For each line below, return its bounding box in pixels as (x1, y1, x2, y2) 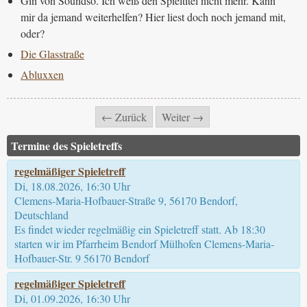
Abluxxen (21, 66, 64, 82)
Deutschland (14, 207, 69, 222)
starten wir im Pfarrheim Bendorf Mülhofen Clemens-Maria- (14, 236, 274, 251)
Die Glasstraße (21, 46, 84, 61)
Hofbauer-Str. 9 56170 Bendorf (14, 250, 149, 265)
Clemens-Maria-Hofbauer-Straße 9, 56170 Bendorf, (14, 193, 238, 208)
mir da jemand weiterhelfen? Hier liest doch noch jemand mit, (21, 9, 286, 24)
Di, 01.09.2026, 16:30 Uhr (14, 291, 130, 306)
